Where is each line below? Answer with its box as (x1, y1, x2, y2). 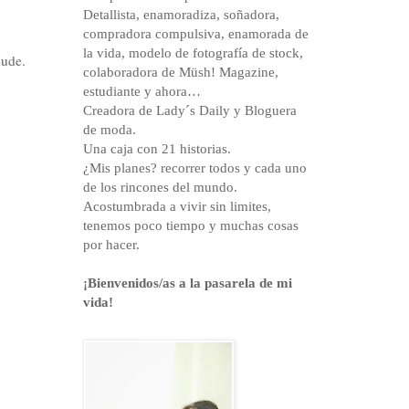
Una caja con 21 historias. (83, 142, 231, 157)
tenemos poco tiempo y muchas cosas (83, 218, 299, 234)
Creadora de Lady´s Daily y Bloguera (83, 103, 297, 119)
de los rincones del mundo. (83, 180, 237, 195)
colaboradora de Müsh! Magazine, (83, 65, 278, 80)
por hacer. (83, 237, 140, 253)
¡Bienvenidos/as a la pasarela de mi (83, 276, 292, 291)
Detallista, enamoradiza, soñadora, (83, 7, 279, 23)
